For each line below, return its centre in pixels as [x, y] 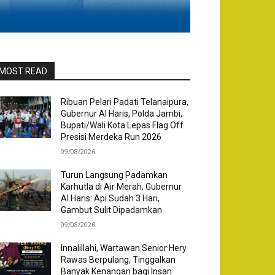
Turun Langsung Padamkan [114, 175]
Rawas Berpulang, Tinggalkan [118, 260]
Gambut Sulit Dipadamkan [112, 210]
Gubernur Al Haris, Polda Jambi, [122, 114]
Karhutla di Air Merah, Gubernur [122, 187]
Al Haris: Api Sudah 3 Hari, [110, 199]
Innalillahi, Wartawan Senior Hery [124, 248]
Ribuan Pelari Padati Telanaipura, [125, 102]
